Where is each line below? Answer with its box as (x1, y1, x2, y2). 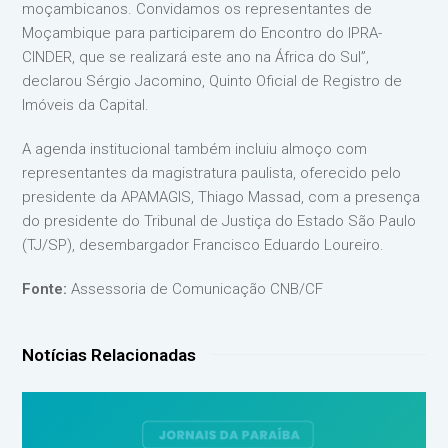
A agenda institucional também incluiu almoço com (22, 140, 368, 158)
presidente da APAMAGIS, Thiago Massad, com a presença (22, 188, 421, 206)
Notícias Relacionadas (22, 345, 197, 365)
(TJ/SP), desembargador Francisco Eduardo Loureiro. (22, 236, 385, 254)
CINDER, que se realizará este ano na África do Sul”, (22, 48, 370, 66)
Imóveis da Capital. (22, 96, 150, 114)
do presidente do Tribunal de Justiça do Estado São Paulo (22, 212, 417, 230)
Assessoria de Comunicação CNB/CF (71, 280, 324, 298)
